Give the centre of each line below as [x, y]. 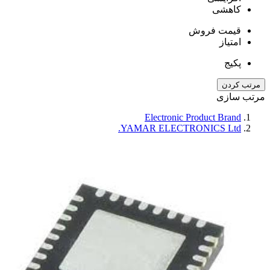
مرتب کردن [241, 84]
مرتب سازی [241, 96]
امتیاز [230, 42]
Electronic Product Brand [193, 117]
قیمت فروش [215, 30]
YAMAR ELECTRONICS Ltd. [181, 128]
